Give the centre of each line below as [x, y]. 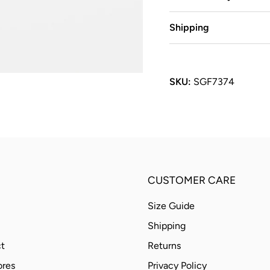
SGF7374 [214, 82]
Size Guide [171, 206]
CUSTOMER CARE [192, 180]
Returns [165, 246]
